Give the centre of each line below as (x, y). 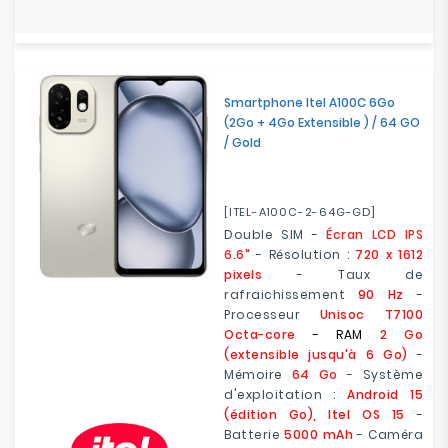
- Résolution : (302, 254)
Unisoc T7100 (371, 314)
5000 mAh (318, 434)
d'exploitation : (286, 394)
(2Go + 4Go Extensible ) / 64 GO (322, 122)
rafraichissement (291, 294)
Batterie (254, 434)
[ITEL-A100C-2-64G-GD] (300, 212)
